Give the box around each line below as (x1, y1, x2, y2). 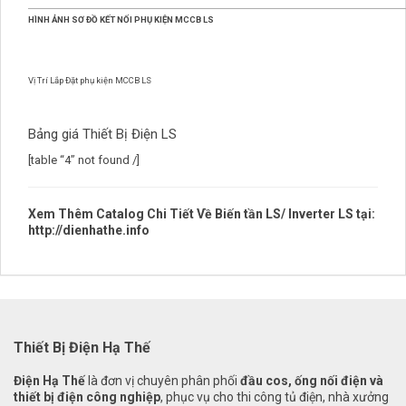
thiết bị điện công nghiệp (14, 389, 160, 404)
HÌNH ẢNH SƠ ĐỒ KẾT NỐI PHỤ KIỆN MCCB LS (28, 14, 214, 24)
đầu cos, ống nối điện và (240, 372, 383, 388)
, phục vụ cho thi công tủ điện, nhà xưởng (160, 389, 389, 404)
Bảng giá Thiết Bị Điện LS (28, 125, 177, 142)
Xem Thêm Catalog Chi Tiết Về (28, 206, 215, 221)
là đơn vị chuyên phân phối (85, 372, 240, 388)
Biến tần (215, 206, 263, 221)
